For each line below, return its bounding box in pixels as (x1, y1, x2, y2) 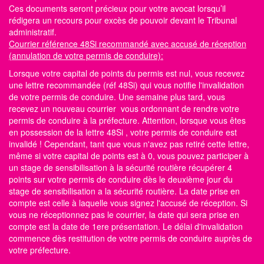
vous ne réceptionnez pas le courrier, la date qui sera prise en (9, 208, 239, 220)
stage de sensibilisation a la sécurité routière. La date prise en (9, 184, 240, 197)
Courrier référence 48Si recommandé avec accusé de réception (9, 37, 246, 49)
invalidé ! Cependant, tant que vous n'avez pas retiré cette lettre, (9, 137, 249, 150)
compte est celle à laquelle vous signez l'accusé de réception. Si (9, 196, 247, 209)
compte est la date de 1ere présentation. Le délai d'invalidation (9, 220, 243, 232)
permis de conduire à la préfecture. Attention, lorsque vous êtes (9, 114, 246, 126)
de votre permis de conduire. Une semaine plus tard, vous (9, 90, 225, 103)
